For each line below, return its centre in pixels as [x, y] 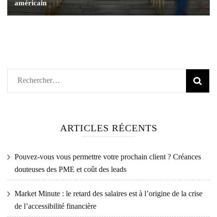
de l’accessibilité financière [55, 206]
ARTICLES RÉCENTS [108, 128]
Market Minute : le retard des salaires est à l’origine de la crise [108, 193]
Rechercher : [37, 80]
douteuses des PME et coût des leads [70, 169]
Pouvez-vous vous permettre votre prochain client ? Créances [108, 156]
